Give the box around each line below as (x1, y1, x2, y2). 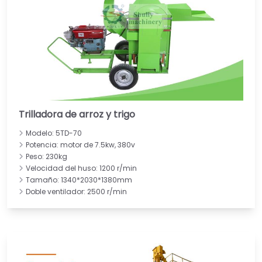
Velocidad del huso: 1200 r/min (26, 163, 137, 173)
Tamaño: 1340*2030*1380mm (26, 174, 132, 185)
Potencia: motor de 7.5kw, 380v (26, 139, 135, 150)
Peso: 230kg (26, 151, 67, 161)
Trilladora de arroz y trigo (19, 107, 135, 121)
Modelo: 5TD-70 (26, 127, 82, 138)
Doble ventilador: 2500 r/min (26, 186, 127, 196)
